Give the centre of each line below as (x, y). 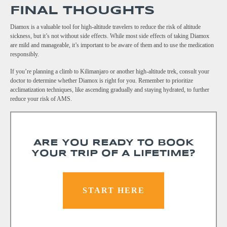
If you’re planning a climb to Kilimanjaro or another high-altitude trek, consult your (110, 72)
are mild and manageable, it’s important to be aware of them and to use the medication (112, 45)
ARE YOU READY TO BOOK (113, 143)
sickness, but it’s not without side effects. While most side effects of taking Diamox (110, 36)
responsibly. (25, 54)
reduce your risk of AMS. (41, 99)
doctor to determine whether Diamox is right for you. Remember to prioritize (102, 81)
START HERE (113, 191)
